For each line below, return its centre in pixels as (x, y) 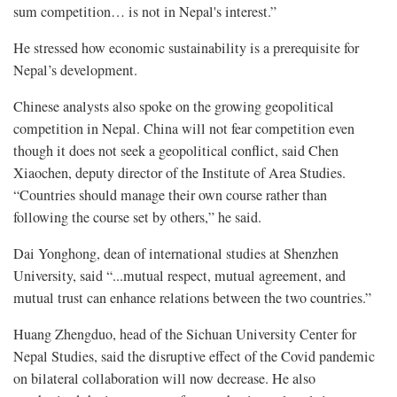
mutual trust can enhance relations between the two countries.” (192, 297)
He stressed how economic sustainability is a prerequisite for (186, 47)
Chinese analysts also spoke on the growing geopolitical (174, 106)
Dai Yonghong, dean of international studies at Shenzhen (176, 253)
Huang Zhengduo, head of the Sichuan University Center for (185, 334)
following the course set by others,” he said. (137, 217)
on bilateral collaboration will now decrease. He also (164, 378)
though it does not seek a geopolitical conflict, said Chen (176, 150)
